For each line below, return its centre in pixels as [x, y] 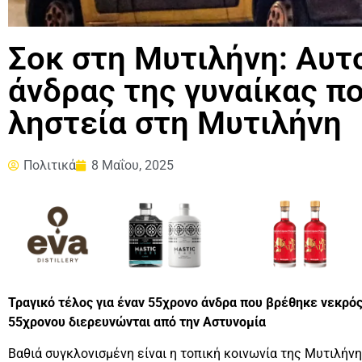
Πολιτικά [50, 165]
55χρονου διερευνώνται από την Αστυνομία [137, 322]
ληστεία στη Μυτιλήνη [175, 123]
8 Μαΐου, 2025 [133, 165]
